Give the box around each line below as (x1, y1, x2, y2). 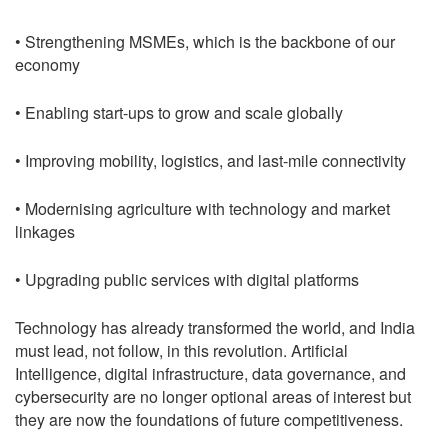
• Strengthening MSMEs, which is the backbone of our (15, 29, 395, 53)
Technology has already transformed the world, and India (15, 315, 415, 339)
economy (15, 52, 80, 76)
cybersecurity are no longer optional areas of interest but (15, 384, 411, 408)
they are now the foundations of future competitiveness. (15, 407, 403, 431)
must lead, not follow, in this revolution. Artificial (15, 338, 348, 362)
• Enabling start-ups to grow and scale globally (15, 100, 343, 124)
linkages (15, 219, 75, 243)
